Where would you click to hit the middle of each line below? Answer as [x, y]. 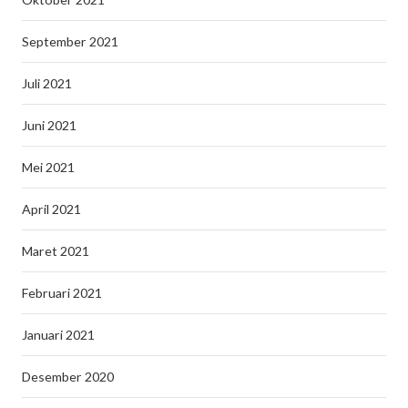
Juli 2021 [47, 83]
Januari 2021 [58, 335]
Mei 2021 [48, 167]
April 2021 [51, 209]
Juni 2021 [49, 125]
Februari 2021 [62, 293]
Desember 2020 [68, 377]
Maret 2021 [56, 251]
